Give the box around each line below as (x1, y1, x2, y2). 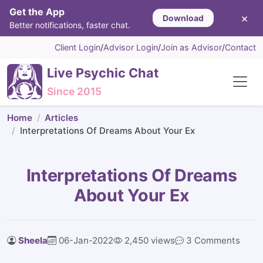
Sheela (18, 235, 48, 246)
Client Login (55, 42, 100, 52)
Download (162, 13, 204, 23)
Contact (225, 42, 256, 52)
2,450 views (124, 235, 175, 246)
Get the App (9, 6, 65, 18)
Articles (45, 112, 78, 123)
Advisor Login (103, 42, 158, 52)
